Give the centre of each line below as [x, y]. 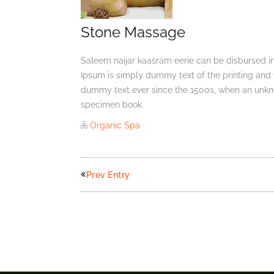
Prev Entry [108, 175]
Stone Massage [133, 32]
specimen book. [112, 105]
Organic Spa [115, 125]
